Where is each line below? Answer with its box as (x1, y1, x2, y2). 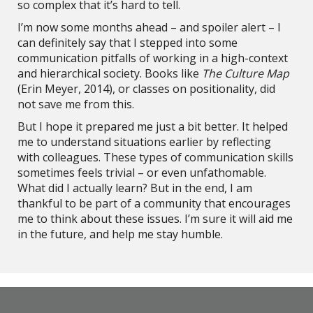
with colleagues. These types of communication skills (17, 150, 293, 165)
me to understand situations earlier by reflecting (17, 134, 271, 150)
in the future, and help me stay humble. (17, 226, 223, 242)
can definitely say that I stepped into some (17, 35, 238, 50)
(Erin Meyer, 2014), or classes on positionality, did (17, 81, 275, 96)
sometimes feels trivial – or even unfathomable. (17, 165, 266, 180)
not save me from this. (17, 96, 137, 112)
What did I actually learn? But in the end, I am (17, 180, 252, 196)
